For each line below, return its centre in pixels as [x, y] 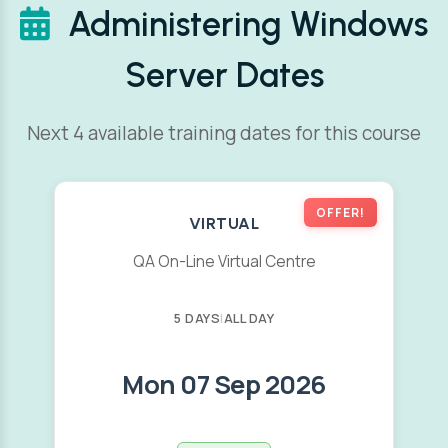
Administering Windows [244, 24]
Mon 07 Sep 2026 [224, 384]
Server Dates [224, 75]
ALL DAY [248, 318]
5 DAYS [197, 318]
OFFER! [340, 212]
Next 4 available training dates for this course [224, 133]
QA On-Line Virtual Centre [224, 261]
